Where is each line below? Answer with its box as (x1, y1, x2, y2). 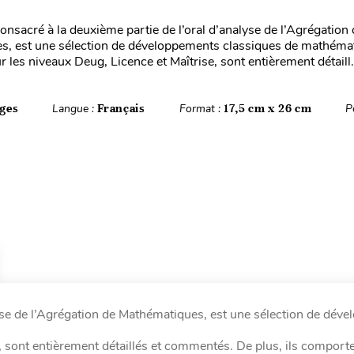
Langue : (52, 101, 98, 116)
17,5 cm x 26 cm (223, 101, 312, 115)
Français (97, 101, 145, 115)
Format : (179, 101, 224, 116)
